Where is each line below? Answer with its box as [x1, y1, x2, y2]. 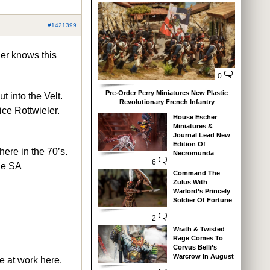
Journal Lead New [172, 131, 230, 139]
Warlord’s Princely [172, 187, 230, 195]
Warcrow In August [172, 252, 234, 260]
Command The [172, 169, 220, 177]
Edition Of [172, 140, 206, 148]
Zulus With [172, 178, 207, 186]
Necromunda [172, 149, 214, 157]
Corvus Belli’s [172, 243, 217, 251]
